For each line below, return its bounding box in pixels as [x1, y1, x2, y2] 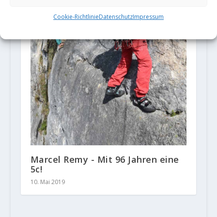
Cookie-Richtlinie [53, 13, 99, 21]
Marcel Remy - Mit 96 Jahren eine [30, 153, 179, 165]
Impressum [133, 13, 164, 21]
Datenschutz [99, 13, 133, 21]
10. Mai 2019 [30, 177, 65, 186]
